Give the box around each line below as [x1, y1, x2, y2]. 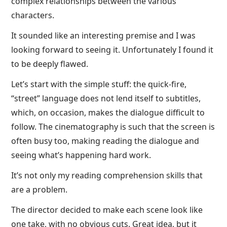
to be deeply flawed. [11, 58, 89, 69]
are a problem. [11, 184, 68, 195]
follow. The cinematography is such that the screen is [11, 121, 215, 132]
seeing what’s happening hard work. [11, 149, 152, 161]
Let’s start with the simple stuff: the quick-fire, [11, 79, 187, 90]
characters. [11, 10, 55, 21]
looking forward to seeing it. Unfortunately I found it [11, 44, 214, 55]
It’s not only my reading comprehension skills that [11, 170, 203, 181]
